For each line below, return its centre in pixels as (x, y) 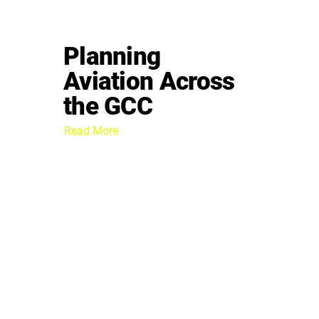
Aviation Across (149, 81)
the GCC (108, 106)
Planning (112, 56)
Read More (91, 130)
